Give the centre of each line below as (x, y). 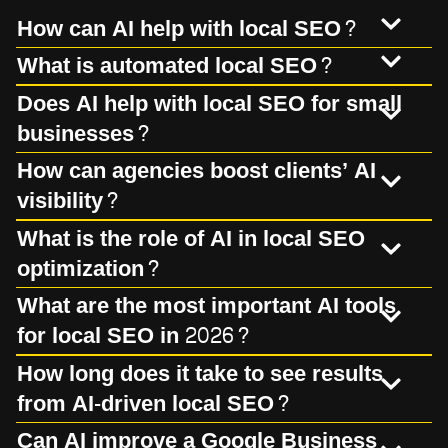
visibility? (68, 201)
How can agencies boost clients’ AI (196, 171)
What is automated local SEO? (175, 66)
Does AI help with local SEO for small (209, 103)
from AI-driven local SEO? (154, 403)
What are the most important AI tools (206, 306)
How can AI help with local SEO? (187, 28)
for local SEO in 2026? (134, 336)
